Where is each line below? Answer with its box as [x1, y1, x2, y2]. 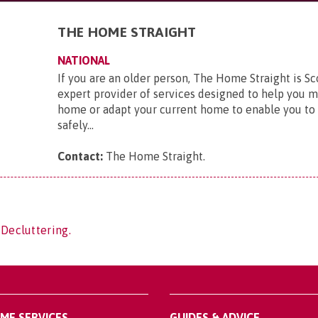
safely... [57, 119, 94, 131]
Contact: [57, 150, 104, 163]
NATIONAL [57, 54, 111, 67]
